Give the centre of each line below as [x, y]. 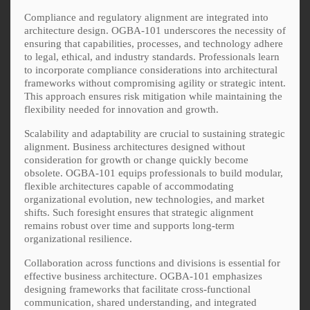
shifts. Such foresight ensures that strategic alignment [139, 212]
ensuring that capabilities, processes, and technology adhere [154, 43]
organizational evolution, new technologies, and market [144, 199]
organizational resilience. [78, 238]
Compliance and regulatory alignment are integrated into [146, 17]
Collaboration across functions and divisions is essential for [152, 263]
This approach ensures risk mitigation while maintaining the [153, 96]
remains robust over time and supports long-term [129, 225]
